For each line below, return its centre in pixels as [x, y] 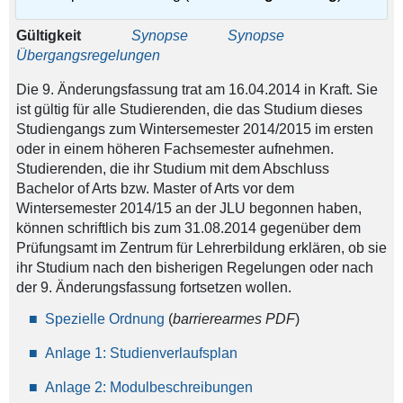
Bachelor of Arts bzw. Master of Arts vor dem [155, 189]
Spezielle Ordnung [106, 319]
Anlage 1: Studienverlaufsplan [141, 353]
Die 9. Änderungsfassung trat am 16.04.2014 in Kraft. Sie [197, 90]
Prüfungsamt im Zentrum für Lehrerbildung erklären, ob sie [201, 248]
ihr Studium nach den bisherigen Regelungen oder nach [194, 268]
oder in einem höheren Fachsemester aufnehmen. [175, 149]
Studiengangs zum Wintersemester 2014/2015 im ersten [194, 130]
